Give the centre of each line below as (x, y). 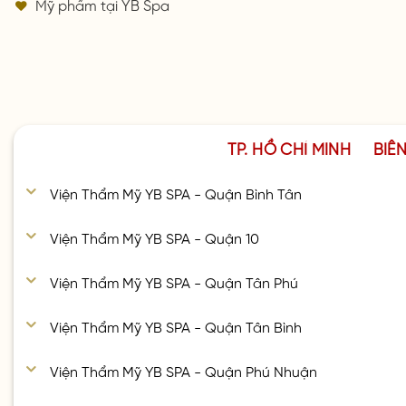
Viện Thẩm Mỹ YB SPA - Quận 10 (155, 237)
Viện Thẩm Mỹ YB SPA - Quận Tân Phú (174, 281)
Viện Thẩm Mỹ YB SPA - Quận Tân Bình (176, 326)
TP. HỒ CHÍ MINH (289, 147)
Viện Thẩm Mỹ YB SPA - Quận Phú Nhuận (184, 370)
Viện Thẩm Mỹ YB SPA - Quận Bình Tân (176, 192)
